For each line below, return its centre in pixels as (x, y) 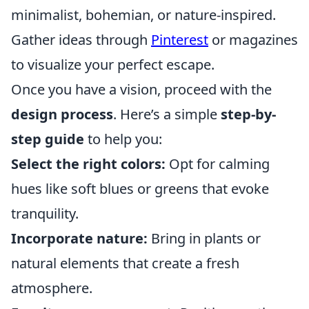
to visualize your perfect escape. (113, 64)
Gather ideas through (81, 39)
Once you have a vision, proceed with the (141, 89)
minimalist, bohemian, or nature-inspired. (143, 14)
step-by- (248, 114)
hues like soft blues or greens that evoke (140, 188)
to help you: (123, 139)
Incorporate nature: (79, 238)
